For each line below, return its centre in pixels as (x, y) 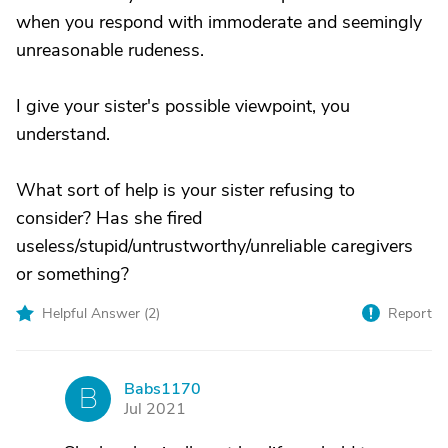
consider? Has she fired (109, 218)
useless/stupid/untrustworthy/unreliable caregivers (214, 246)
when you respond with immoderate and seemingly (219, 22)
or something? (72, 274)
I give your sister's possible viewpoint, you (183, 106)
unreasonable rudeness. (110, 50)
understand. (63, 134)
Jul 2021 (155, 409)
